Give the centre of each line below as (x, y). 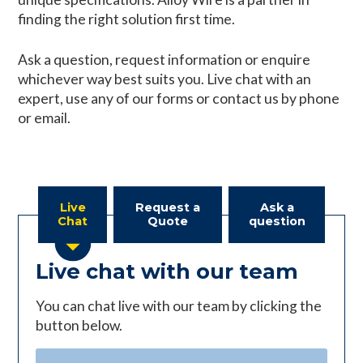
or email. (45, 118)
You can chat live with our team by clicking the (178, 306)
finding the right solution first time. (127, 19)
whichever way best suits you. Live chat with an (165, 79)
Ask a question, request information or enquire (164, 60)
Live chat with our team (167, 271)
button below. (79, 326)
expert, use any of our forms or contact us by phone (179, 99)
